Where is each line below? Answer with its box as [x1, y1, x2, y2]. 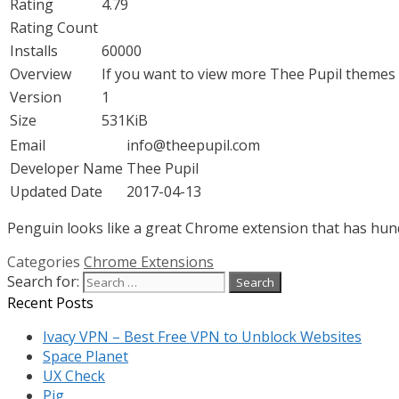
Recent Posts [7, 292, 94, 313]
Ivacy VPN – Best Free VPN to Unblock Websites [43, 326, 362, 346]
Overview [10, 63, 71, 84]
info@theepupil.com [126, 134, 260, 155]
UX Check [43, 365, 105, 386]
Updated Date [10, 181, 102, 201]
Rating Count [10, 17, 98, 37]
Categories [7, 251, 84, 272]
